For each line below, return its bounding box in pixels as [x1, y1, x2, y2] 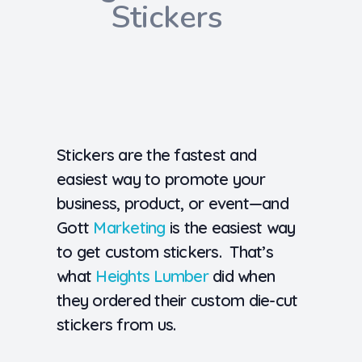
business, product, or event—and [57, 193, 288, 213]
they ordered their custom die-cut [57, 290, 298, 310]
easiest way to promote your [57, 169, 265, 189]
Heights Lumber [95, 266, 208, 286]
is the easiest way [165, 217, 296, 238]
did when [208, 266, 275, 286]
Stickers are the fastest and [57, 145, 256, 165]
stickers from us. [57, 314, 176, 335]
